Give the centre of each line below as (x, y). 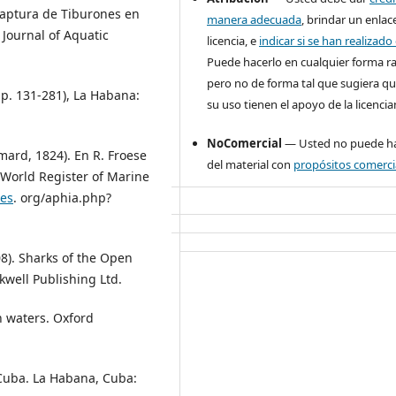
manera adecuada (255, 19)
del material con (251, 164)
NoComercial (245, 143)
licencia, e (233, 40)
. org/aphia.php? (62, 197)
